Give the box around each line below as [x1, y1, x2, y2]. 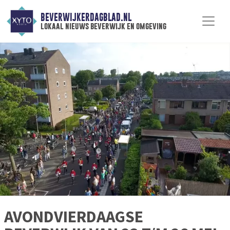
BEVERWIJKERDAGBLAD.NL [40, 12, 131, 23]
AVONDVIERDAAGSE [4, 206, 143, 227]
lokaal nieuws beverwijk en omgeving [40, 21, 166, 31]
